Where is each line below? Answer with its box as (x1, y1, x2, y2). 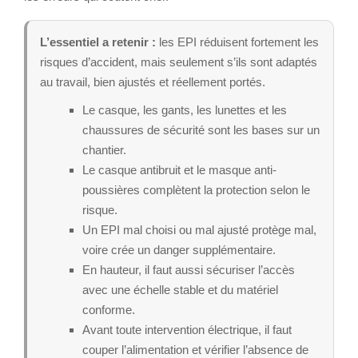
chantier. (82, 142, 126, 157)
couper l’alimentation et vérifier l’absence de (82, 342, 308, 356)
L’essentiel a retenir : (40, 34, 156, 49)
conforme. (82, 302, 135, 316)
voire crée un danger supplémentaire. (82, 242, 276, 257)
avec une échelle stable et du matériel (82, 282, 278, 296)
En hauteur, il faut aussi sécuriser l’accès (82, 262, 295, 276)
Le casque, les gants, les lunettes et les (82, 102, 287, 117)
